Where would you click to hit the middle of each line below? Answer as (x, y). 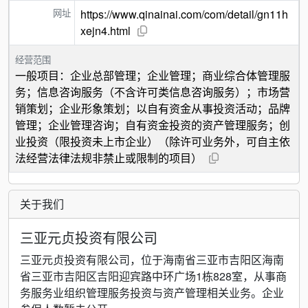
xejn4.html (106, 31)
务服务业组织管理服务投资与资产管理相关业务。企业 (152, 293)
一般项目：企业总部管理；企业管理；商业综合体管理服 (153, 75)
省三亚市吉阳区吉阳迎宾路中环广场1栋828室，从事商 (153, 276)
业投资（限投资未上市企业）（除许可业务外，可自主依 (153, 141)
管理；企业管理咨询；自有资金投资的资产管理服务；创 (153, 125)
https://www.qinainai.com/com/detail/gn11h (184, 14)
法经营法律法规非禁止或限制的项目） (109, 158)
